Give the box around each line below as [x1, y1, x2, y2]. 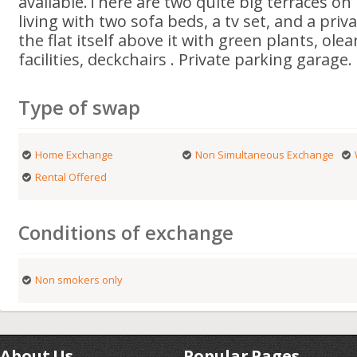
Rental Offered [35, 170, 108, 184]
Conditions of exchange [18, 220, 234, 245]
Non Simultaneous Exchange [194, 147, 334, 162]
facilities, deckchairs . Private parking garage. [18, 49, 353, 70]
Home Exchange [35, 147, 114, 162]
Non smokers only [35, 273, 124, 287]
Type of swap [18, 95, 141, 120]
